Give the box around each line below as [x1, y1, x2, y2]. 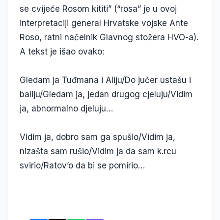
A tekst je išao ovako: [20, 47, 104, 57]
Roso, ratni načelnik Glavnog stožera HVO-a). [20, 32, 198, 43]
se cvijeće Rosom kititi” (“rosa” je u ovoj [20, 4, 177, 14]
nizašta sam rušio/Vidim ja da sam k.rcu [20, 146, 176, 157]
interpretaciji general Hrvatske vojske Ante [20, 18, 188, 28]
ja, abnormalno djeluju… [20, 104, 113, 114]
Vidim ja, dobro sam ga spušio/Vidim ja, [20, 132, 175, 142]
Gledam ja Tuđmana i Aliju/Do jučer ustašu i [20, 75, 191, 85]
